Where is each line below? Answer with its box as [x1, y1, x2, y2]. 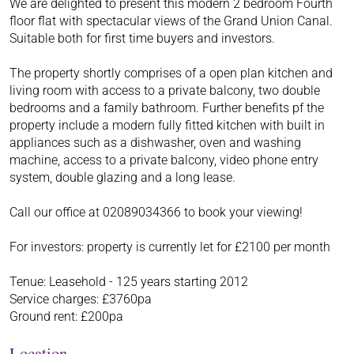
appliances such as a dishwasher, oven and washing [9, 134, 301, 150]
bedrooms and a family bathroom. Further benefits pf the [9, 100, 324, 115]
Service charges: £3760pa [9, 291, 152, 307]
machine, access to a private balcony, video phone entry [9, 152, 318, 168]
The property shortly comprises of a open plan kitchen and [9, 65, 333, 81]
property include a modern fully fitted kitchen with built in [9, 117, 325, 133]
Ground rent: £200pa [9, 308, 123, 324]
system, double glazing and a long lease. [9, 169, 235, 185]
